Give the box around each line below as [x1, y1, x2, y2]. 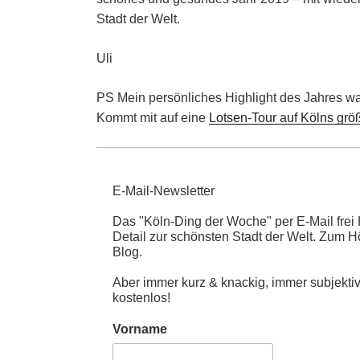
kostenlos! [112, 291, 170, 305]
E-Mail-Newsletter [112, 184, 215, 198]
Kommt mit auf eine [96, 111, 209, 125]
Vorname [112, 322, 167, 337]
